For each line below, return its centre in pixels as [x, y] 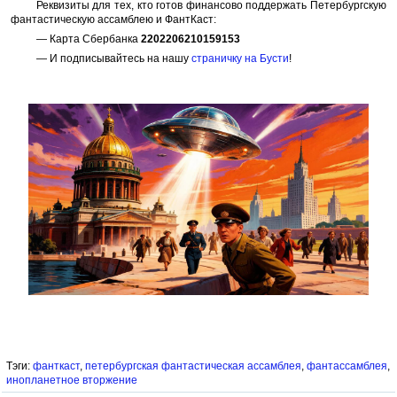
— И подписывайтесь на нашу [113, 58]
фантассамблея [347, 366]
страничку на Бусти [240, 58]
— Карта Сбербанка [88, 39]
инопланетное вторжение [72, 380]
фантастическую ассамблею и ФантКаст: [113, 19]
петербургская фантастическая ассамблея [193, 366]
